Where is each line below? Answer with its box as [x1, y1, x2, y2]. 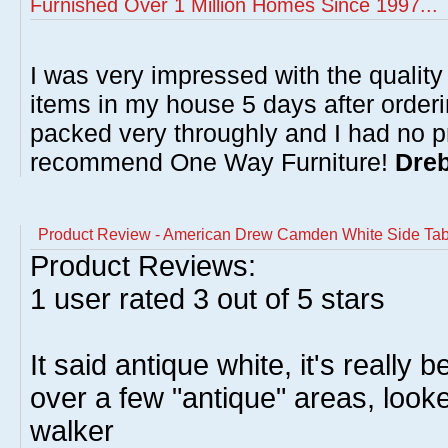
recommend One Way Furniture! [30, 148, 395, 176]
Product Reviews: [30, 250, 256, 282]
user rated [46, 283, 193, 315]
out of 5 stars [209, 283, 385, 315]
